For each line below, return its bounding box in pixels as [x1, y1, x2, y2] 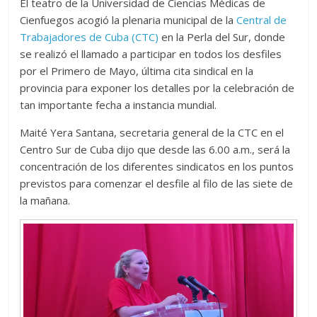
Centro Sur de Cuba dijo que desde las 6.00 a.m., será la [20, 142, 291, 156]
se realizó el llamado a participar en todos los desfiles [20, 47, 282, 61]
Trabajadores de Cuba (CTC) [20, 30, 159, 44]
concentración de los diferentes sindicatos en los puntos [20, 159, 294, 173]
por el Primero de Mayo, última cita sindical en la [20, 64, 254, 78]
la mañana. [20, 193, 71, 207]
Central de [236, 13, 287, 27]
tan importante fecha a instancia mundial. [20, 98, 217, 112]
